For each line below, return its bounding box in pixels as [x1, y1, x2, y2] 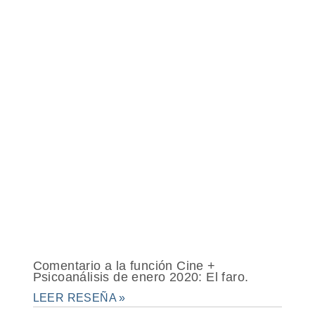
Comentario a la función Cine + [32, 259, 216, 273]
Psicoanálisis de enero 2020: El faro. [32, 270, 249, 284]
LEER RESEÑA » [32, 292, 126, 304]
